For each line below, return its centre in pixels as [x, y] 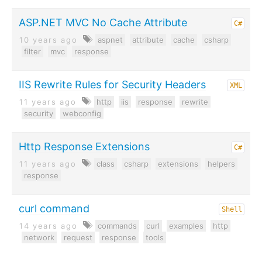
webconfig [82, 113]
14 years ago [49, 226]
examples [187, 226]
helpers [222, 164]
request [78, 237]
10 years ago [49, 40]
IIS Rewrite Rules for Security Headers [112, 85]
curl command [54, 208]
